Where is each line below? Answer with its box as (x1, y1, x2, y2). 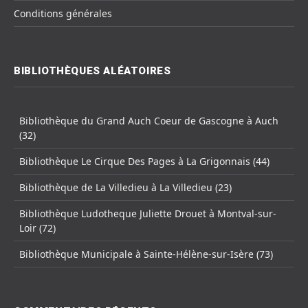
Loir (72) (19, 221, 56, 235)
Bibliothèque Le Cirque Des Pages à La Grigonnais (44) (19, 155, 269, 168)
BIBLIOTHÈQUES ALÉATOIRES (14, 65, 171, 78)
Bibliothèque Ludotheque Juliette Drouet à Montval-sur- (19, 207, 276, 221)
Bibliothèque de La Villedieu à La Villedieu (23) (19, 181, 232, 195)
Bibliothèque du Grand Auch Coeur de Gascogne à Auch (19, 114, 278, 128)
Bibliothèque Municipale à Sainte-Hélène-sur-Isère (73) (19, 247, 273, 261)
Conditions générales (14, 7, 112, 21)
